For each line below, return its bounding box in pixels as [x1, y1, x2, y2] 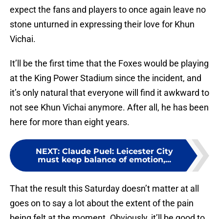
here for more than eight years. [10, 117, 130, 128]
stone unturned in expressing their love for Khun [10, 19, 195, 30]
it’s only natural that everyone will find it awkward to [10, 88, 209, 98]
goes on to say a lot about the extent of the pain [10, 198, 194, 209]
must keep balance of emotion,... [37, 155, 171, 165]
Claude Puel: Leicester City [62, 147, 173, 156]
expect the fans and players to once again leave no [10, 4, 206, 15]
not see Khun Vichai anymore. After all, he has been [10, 102, 209, 113]
